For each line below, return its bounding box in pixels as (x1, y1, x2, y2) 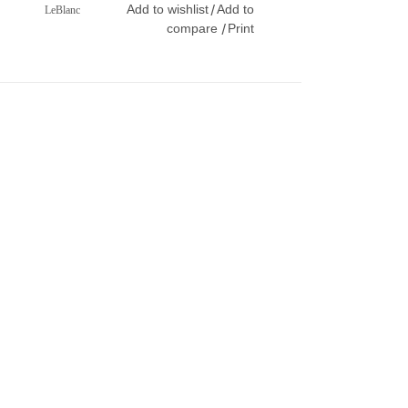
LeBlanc (45, 4, 81, 16)
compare (166, 21, 221, 36)
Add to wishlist (126, 2, 209, 16)
